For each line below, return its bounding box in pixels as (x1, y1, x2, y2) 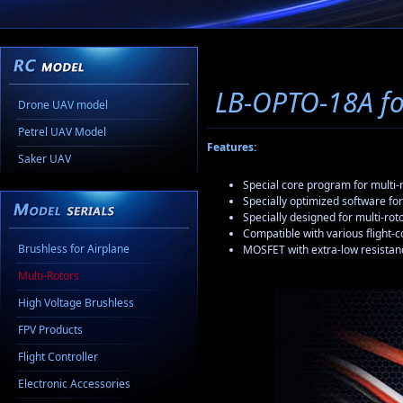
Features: (207, 139, 256, 156)
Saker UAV (18, 151, 71, 166)
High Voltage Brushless (18, 295, 134, 310)
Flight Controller (18, 349, 98, 364)
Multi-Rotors (18, 268, 79, 283)
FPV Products (18, 322, 83, 337)
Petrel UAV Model (18, 124, 106, 139)
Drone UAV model (18, 97, 108, 112)
